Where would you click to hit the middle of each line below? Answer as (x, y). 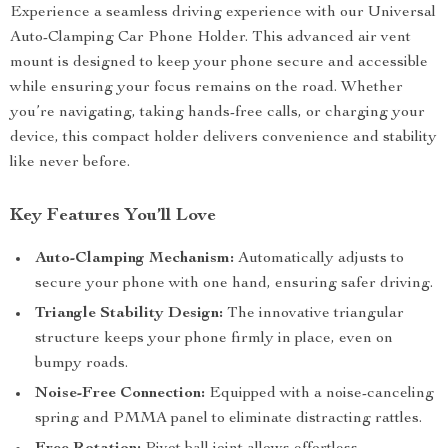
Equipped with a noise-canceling (319, 394)
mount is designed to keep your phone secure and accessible (219, 63)
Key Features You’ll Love (113, 216)
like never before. (70, 163)
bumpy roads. (81, 364)
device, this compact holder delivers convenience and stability (223, 138)
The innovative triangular (313, 314)
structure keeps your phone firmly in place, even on (214, 339)
